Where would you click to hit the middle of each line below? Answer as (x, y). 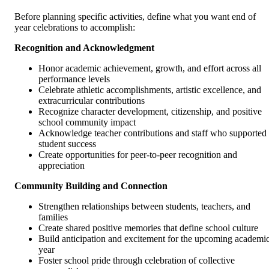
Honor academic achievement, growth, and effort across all (150, 68)
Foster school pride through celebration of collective (137, 261)
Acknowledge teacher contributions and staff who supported (153, 133)
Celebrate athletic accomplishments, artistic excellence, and (150, 90)
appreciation (62, 166)
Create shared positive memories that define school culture (148, 228)
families (53, 217)
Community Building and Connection (91, 186)
